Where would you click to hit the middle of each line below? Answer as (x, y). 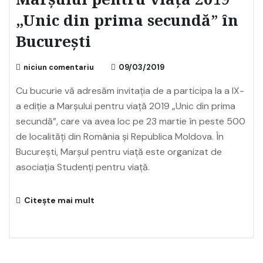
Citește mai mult (58, 200)
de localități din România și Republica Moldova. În (120, 136)
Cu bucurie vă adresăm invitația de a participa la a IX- (130, 91)
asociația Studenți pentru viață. (83, 167)
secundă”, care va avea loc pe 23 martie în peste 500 (131, 121)
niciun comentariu (59, 67)
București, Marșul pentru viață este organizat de (119, 152)
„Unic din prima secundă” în (127, 21)
